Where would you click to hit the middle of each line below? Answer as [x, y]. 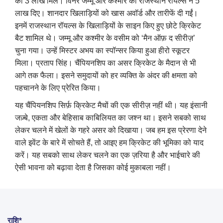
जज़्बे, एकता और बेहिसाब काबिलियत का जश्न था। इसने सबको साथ [111, 117]
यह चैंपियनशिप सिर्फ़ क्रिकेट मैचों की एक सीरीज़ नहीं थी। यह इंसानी [111, 105]
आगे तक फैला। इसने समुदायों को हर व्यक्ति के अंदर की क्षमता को [106, 75]
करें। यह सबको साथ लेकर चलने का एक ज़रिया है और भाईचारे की [108, 155]
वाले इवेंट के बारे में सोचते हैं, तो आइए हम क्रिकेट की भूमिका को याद [109, 142]
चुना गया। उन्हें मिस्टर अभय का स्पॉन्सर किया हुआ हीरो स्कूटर [102, 50]
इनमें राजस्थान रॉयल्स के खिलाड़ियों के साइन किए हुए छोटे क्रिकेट [108, 25]
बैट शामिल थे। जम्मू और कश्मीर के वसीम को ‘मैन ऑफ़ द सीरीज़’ [105, 38]
